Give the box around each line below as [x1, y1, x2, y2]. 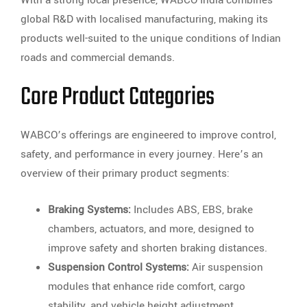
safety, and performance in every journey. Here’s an [21, 147, 263, 162]
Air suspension [189, 260, 263, 275]
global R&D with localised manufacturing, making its [21, 12, 268, 27]
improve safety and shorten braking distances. [48, 241, 267, 256]
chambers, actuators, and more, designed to [48, 221, 254, 237]
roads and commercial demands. [21, 50, 175, 66]
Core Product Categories [21, 78, 214, 118]
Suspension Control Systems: [48, 260, 189, 275]
